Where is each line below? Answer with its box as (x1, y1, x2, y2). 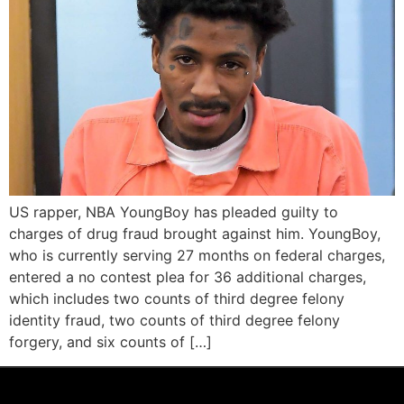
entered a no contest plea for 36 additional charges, (9, 268, 366, 287)
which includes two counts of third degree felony (9, 289, 344, 308)
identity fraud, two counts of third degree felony (9, 311, 340, 330)
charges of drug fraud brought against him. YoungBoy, (9, 225, 381, 243)
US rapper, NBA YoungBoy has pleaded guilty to (9, 203, 338, 222)
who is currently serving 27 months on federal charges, (9, 246, 385, 265)
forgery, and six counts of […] (9, 333, 212, 352)
